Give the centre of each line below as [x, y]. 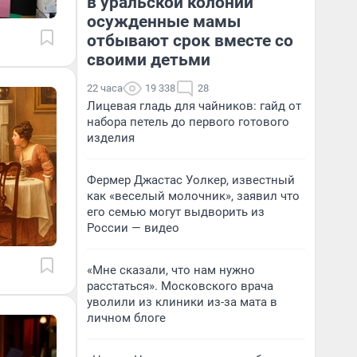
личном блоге [126, 318]
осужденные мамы [164, 22]
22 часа [105, 88]
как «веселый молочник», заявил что [193, 196]
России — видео [133, 228]
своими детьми [149, 60]
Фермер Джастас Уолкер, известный [191, 180]
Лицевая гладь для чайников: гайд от [194, 106]
